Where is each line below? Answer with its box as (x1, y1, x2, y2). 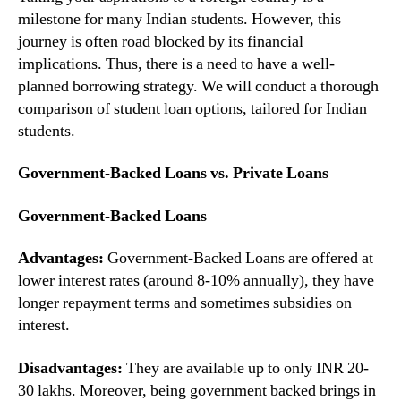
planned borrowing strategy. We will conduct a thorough (18, 75, 379, 97)
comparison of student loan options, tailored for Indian (18, 98, 367, 119)
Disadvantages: (18, 357, 123, 379)
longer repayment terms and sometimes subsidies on (18, 293, 352, 313)
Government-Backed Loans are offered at (104, 248, 373, 269)
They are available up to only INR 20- (123, 357, 369, 379)
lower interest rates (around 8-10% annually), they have (18, 270, 374, 291)
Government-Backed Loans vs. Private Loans (18, 163, 328, 183)
